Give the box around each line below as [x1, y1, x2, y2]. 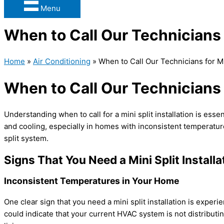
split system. [4, 133, 48, 143]
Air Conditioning [33, 56, 90, 66]
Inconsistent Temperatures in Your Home [4, 175, 179, 186]
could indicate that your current [4, 209, 117, 219]
